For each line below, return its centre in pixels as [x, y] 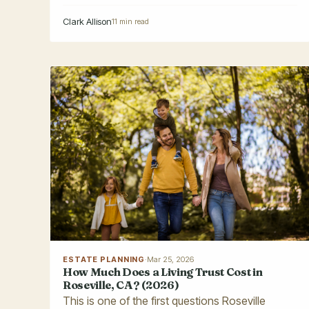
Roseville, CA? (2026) [121, 285]
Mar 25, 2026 [171, 259]
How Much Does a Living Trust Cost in [163, 271]
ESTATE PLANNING [104, 259]
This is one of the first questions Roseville [164, 300]
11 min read [130, 22]
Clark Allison [87, 22]
